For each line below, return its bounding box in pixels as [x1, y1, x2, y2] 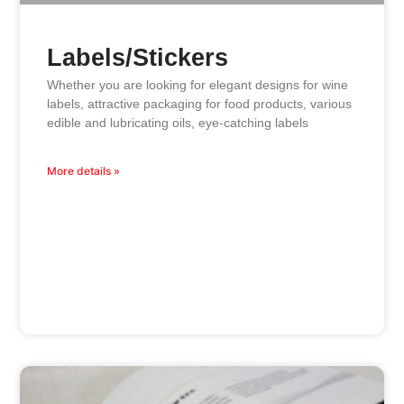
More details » [46, 164, 120, 179]
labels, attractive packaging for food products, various [46, 96, 352, 112]
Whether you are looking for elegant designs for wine [46, 78, 348, 93]
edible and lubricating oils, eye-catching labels [46, 115, 308, 131]
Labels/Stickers [46, 44, 228, 72]
